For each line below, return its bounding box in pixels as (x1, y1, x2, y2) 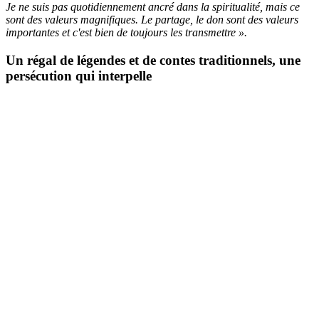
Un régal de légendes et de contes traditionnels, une (6, 53, 300, 68)
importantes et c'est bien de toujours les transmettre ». (6, 26, 247, 39)
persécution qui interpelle (6, 68, 152, 84)
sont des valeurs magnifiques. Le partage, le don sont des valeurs (6, 14, 298, 26)
